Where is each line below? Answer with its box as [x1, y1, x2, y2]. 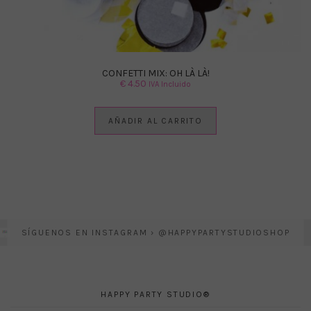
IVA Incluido [149, 79, 191, 89]
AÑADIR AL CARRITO [108, 115, 203, 126]
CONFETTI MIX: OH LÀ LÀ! [101, 67, 210, 79]
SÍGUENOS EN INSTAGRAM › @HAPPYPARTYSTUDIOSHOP [21, 227, 290, 237]
